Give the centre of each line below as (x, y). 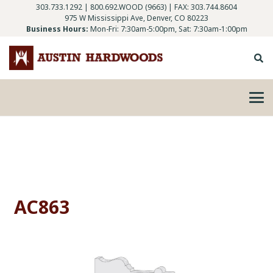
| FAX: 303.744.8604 (202, 7)
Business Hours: (57, 29)
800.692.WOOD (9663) (128, 7)
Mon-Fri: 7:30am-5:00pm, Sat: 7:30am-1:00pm (168, 29)
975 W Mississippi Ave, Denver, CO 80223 (136, 18)
